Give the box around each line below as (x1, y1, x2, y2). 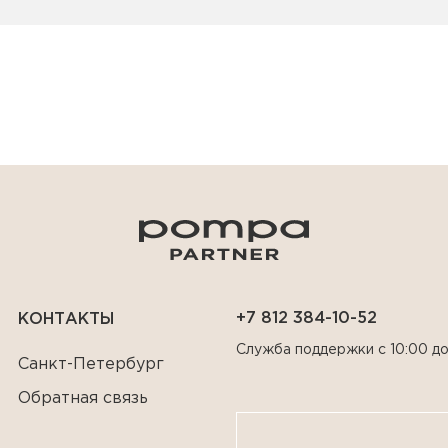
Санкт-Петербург (18, 357, 165, 372)
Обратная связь (18, 391, 149, 406)
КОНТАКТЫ (18, 312, 115, 327)
